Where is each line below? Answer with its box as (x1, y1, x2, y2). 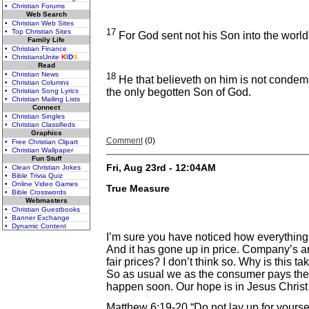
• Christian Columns (5, 79, 69, 86)
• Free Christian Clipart (5, 138, 78, 146)
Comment (106, 136, 143, 146)
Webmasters (25, 197, 68, 204)
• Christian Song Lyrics (5, 87, 79, 94)
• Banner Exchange (5, 214, 70, 221)
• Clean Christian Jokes (5, 163, 81, 171)
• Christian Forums (5, 2, 65, 10)
